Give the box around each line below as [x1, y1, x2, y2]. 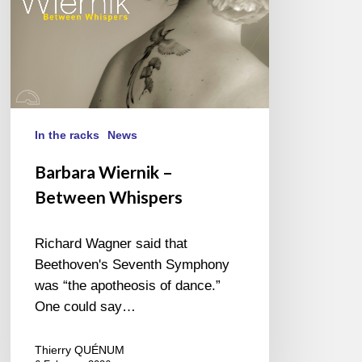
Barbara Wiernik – [35, 162, 174, 183]
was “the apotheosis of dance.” [35, 278, 221, 294]
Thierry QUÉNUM [35, 343, 125, 357]
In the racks [35, 128, 100, 142]
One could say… [35, 299, 137, 315]
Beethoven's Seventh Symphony [35, 257, 230, 273]
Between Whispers [35, 187, 183, 208]
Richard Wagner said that [35, 236, 188, 252]
